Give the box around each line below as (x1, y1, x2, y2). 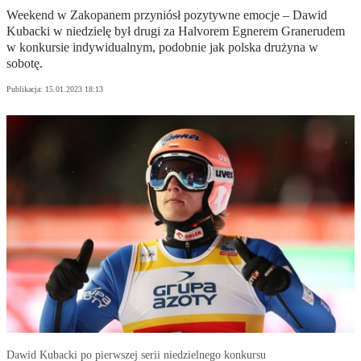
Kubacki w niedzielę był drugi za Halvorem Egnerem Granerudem (6, 24, 345, 39)
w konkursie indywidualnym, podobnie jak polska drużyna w (6, 40, 318, 55)
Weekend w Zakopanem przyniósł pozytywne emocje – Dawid (6, 8, 327, 23)
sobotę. (6, 56, 43, 71)
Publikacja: (6, 85, 45, 94)
